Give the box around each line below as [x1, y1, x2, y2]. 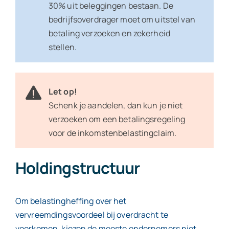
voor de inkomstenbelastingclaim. [48, 127, 178, 139]
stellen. [48, 41, 79, 53]
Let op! [48, 86, 77, 98]
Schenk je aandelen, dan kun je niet [48, 100, 183, 111]
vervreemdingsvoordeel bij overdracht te [15, 209, 168, 221]
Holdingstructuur [15, 157, 143, 179]
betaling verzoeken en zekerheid [48, 28, 170, 39]
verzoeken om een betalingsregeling [48, 113, 186, 125]
